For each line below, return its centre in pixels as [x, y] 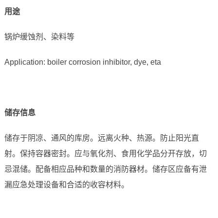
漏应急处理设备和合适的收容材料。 [66, 185]
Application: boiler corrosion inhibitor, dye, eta [82, 62]
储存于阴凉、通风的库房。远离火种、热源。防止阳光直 [101, 138]
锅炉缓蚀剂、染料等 [39, 37]
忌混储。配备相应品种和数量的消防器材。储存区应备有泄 [105, 169]
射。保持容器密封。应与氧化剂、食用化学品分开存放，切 [105, 154]
